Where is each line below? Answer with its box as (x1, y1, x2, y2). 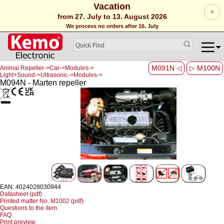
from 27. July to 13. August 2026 (57, 12, 167, 20)
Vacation (93, 1, 130, 11)
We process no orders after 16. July (65, 23, 158, 29)
